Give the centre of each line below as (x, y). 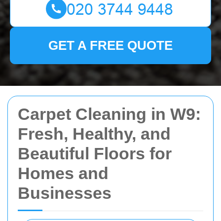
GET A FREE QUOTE (110, 45)
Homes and (63, 173)
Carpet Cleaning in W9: (109, 114)
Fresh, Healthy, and (94, 134)
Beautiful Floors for (95, 153)
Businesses (65, 193)
